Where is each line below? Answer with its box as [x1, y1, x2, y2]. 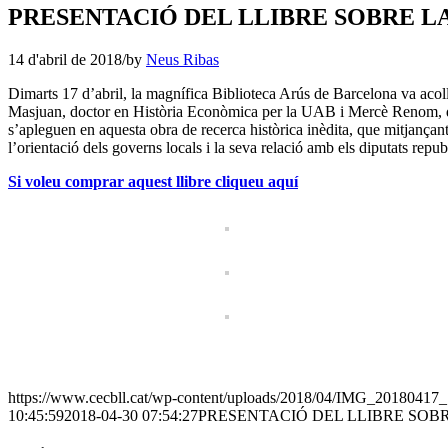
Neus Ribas [146, 50, 219, 68]
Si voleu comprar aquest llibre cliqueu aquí [8, 172, 298, 190]
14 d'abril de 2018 [8, 50, 122, 68]
